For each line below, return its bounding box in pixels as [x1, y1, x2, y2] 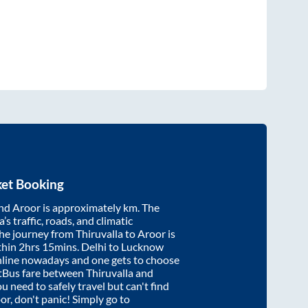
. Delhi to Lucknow [77, 239, 164, 253]
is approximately [41, 200, 123, 214]
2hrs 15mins [19, 239, 77, 253]
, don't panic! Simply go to [10, 291, 130, 305]
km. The [123, 200, 159, 214]
